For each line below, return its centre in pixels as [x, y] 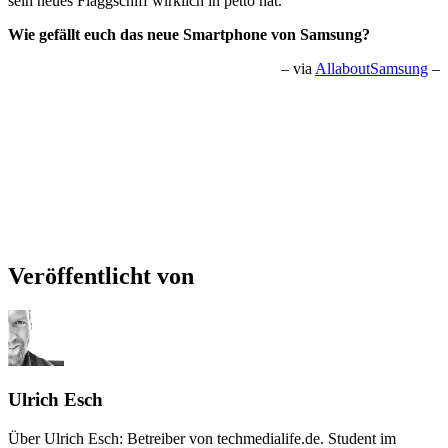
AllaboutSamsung [371, 69]
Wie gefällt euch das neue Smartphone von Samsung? [189, 35]
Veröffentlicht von [101, 276]
